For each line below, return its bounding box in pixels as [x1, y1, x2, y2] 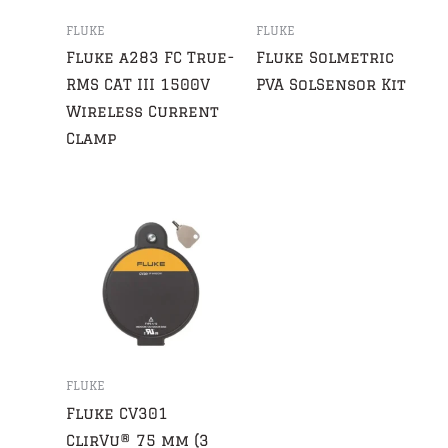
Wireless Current [66, 103, 220, 121]
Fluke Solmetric [255, 49, 394, 67]
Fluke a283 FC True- [66, 49, 236, 67]
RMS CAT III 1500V [66, 76, 211, 94]
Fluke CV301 [66, 404, 169, 422]
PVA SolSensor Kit [255, 76, 406, 94]
